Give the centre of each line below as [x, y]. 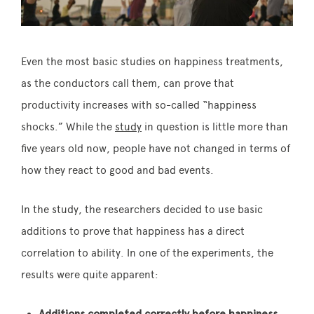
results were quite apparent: [90, 274]
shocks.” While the [68, 127]
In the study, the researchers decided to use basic [142, 209]
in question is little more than [215, 127]
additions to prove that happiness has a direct [133, 231]
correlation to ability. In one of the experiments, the [147, 253]
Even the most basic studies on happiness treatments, [152, 61]
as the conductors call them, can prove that [128, 83]
